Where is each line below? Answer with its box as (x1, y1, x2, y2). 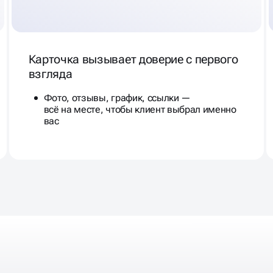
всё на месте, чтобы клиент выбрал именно (43, 103, 236, 115)
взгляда (28, 66, 73, 81)
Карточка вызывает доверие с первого (28, 51, 238, 66)
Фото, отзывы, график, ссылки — (43, 91, 191, 104)
